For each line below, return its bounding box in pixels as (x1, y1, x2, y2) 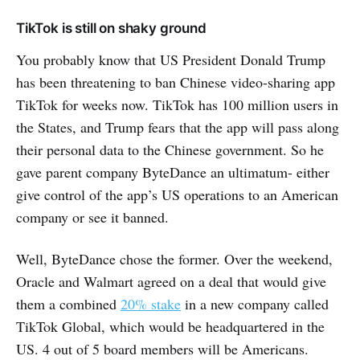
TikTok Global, (16, 317, 105, 337)
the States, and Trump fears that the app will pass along (16, 117, 339, 137)
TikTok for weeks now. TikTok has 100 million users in (16, 95, 338, 115)
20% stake (121, 294, 181, 314)
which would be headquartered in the (109, 317, 325, 337)
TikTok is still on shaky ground (16, 20, 207, 37)
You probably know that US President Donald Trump (16, 50, 325, 70)
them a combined (16, 294, 121, 314)
